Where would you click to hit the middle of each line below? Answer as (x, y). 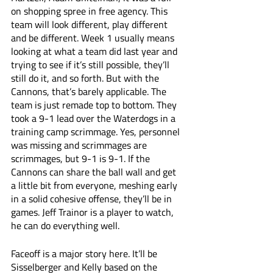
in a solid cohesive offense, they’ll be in (93, 199)
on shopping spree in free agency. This (90, 11)
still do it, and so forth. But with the (86, 78)
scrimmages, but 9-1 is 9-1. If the (82, 158)
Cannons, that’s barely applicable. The (90, 91)
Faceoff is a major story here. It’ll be (85, 253)
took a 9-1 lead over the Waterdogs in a (94, 118)
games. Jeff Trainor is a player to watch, (94, 212)
